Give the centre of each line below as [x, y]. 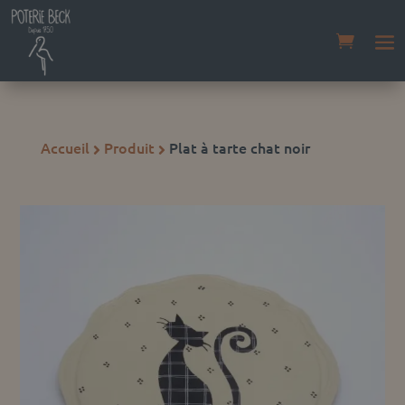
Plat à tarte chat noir [239, 147]
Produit [129, 147]
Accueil [65, 147]
